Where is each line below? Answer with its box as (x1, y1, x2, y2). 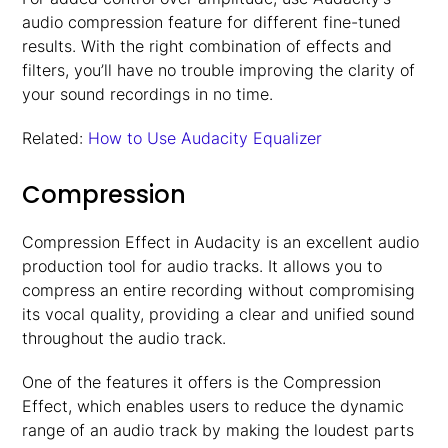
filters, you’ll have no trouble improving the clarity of (22, 60, 416, 80)
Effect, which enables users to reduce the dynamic (22, 396, 405, 416)
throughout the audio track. (22, 328, 227, 348)
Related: (22, 128, 89, 148)
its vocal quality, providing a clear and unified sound (22, 304, 416, 324)
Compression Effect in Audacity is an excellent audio (22, 232, 420, 252)
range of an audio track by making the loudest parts (22, 420, 415, 440)
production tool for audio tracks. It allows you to (22, 256, 383, 276)
